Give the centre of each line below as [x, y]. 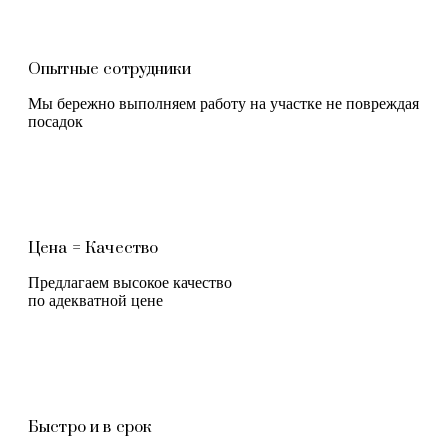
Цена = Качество [93, 247]
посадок [55, 121]
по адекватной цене [95, 300]
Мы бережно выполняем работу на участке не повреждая [223, 103]
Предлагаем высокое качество [130, 282]
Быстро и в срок [90, 426]
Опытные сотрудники [109, 68]
